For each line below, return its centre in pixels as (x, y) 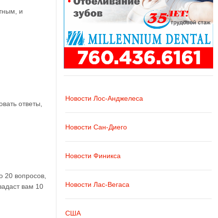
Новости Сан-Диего (96, 127)
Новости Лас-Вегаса (97, 184)
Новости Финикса (93, 155)
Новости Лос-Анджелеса (104, 98)
